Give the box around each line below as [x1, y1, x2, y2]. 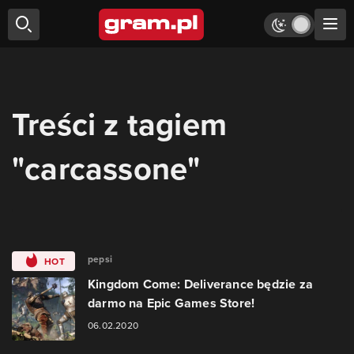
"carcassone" [12, 145, 201, 192]
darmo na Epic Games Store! [88, 294, 255, 312]
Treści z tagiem [12, 101, 227, 148]
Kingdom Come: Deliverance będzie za [88, 275, 313, 293]
